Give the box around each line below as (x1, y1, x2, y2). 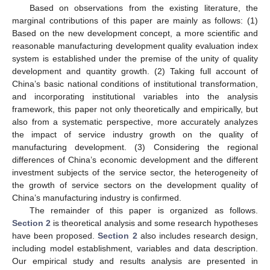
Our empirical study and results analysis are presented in (12, 256, 258, 266)
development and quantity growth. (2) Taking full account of (12, 66, 258, 76)
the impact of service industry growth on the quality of (12, 129, 258, 139)
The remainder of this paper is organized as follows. (29, 205, 258, 215)
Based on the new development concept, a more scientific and (12, 28, 258, 38)
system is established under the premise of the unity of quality (12, 53, 258, 63)
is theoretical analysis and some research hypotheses (51, 218, 258, 228)
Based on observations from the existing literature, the (29, 2, 258, 13)
